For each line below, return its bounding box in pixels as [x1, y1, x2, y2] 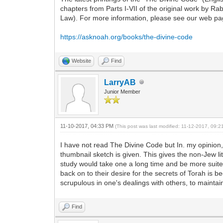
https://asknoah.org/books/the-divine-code [60, 32, 193, 41]
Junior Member [104, 88, 141, 95]
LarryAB [104, 78, 136, 87]
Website [72, 57, 92, 64]
